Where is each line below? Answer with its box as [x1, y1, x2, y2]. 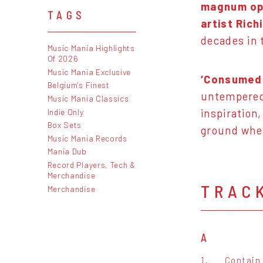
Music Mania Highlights [47, 43, 135, 53]
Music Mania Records [47, 133, 127, 143]
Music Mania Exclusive [47, 66, 131, 77]
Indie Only [47, 106, 84, 117]
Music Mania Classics [47, 93, 129, 103]
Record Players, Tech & [47, 159, 136, 170]
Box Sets [47, 120, 82, 130]
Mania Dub [47, 146, 87, 157]
